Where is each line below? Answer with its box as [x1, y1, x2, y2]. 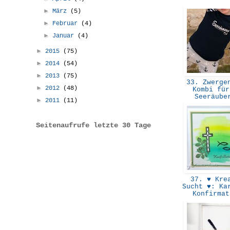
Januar [52, 32, 78, 40]
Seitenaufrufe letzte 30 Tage [36, 121, 151, 129]
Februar [52, 20, 82, 27]
